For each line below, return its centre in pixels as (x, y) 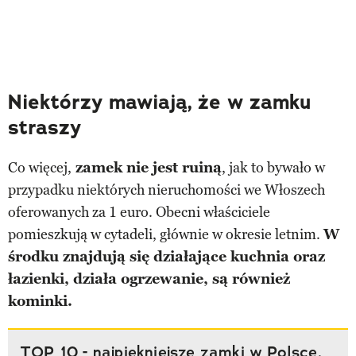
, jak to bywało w (273, 167)
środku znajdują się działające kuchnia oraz (166, 256)
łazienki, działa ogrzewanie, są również (149, 279)
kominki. (40, 301)
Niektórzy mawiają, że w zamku (160, 102)
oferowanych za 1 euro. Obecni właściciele (139, 212)
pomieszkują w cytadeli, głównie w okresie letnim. (166, 234)
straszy (44, 127)
